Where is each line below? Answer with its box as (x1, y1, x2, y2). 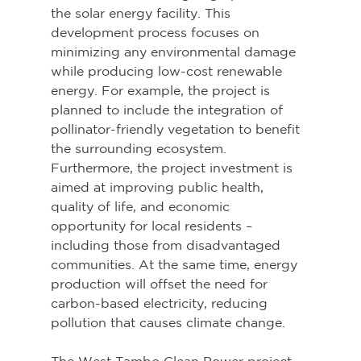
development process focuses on (50, 25, 263, 40)
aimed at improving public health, (50, 180, 268, 195)
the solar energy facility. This (50, 6, 234, 21)
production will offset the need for (50, 276, 272, 292)
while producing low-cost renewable (50, 64, 286, 79)
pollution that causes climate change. (50, 315, 285, 330)
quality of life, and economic (50, 199, 234, 214)
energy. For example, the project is (50, 83, 274, 98)
